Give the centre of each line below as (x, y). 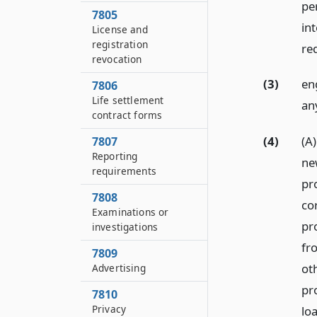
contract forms (127, 115)
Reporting (115, 156)
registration (120, 44)
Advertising (119, 268)
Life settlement (128, 100)
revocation (117, 59)
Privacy (109, 309)
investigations (125, 227)
